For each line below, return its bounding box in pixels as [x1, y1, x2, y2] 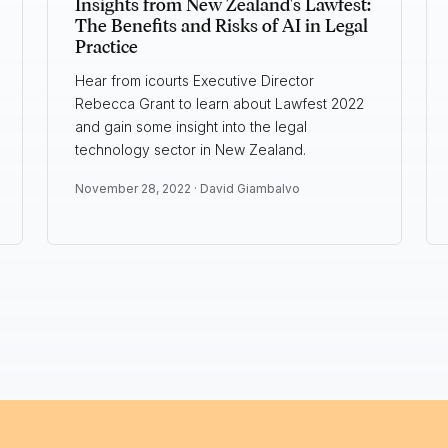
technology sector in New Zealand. [74, 141, 310, 159]
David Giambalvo [199, 181, 300, 197]
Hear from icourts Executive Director [74, 72, 314, 90]
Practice [74, 36, 138, 59]
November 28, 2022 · [74, 181, 200, 197]
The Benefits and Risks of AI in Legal [74, 15, 368, 38]
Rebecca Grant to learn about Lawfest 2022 [74, 95, 364, 113]
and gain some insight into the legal [74, 118, 307, 136]
